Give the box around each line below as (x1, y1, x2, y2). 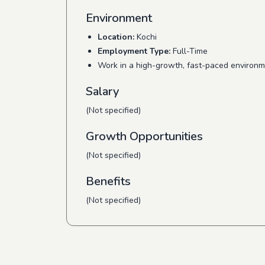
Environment (86, 10, 152, 26)
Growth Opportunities (86, 128, 203, 144)
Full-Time (170, 46, 208, 57)
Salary (86, 83, 119, 99)
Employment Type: (98, 46, 170, 57)
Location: (98, 31, 134, 43)
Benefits (86, 173, 131, 189)
